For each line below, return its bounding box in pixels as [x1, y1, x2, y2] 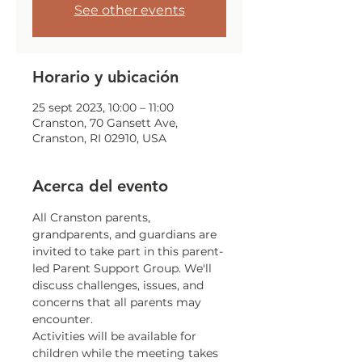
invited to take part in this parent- [32, 244, 223, 259]
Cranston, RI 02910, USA [32, 131, 166, 145]
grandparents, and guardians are [32, 227, 220, 242]
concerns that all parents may [32, 295, 204, 309]
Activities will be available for [32, 329, 200, 343]
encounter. [32, 312, 93, 326]
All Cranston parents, [32, 210, 154, 225]
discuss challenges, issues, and [32, 278, 207, 293]
